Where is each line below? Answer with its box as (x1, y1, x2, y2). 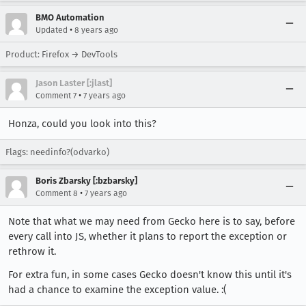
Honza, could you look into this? (8, 117, 156, 130)
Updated (36, 25, 68, 35)
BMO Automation (36, 12, 104, 23)
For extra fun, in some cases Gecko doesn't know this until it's (8, 268, 292, 281)
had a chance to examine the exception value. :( (8, 283, 227, 296)
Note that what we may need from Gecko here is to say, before (8, 215, 295, 227)
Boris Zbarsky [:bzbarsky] (36, 176, 137, 186)
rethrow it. (8, 245, 56, 258)
